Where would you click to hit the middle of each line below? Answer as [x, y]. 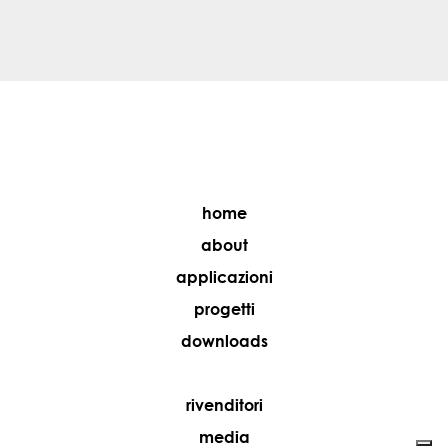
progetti [224, 309]
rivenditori [224, 405]
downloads [224, 341]
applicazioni [224, 277]
